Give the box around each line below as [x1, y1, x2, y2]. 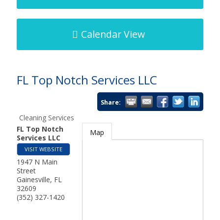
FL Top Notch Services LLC [16, 72, 157, 88]
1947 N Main [16, 157, 57, 166]
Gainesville [16, 175, 50, 184]
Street [16, 166, 36, 175]
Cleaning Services [19, 113, 74, 122]
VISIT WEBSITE [24, 145, 62, 153]
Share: [101, 98, 121, 107]
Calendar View [81, 27, 145, 41]
